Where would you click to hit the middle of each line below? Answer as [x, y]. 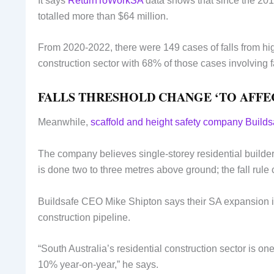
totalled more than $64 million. [103, 16]
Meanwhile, [64, 122]
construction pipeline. [84, 217]
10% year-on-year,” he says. [98, 265]
